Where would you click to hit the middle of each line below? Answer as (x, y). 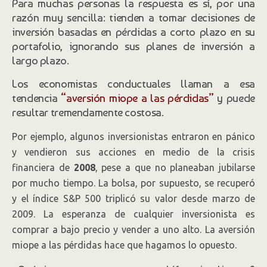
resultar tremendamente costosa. (88, 112)
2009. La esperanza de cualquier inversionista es (133, 214)
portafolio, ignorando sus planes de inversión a (133, 46)
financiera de (43, 167)
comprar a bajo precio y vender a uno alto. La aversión (133, 229)
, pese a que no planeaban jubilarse (175, 167)
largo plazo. (41, 60)
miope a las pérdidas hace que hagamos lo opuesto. (124, 245)
